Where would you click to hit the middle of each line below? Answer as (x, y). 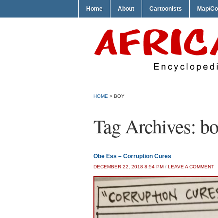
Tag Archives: (147, 126)
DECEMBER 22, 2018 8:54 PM (128, 167)
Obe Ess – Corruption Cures (132, 156)
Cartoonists (166, 9)
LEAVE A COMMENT (191, 167)
